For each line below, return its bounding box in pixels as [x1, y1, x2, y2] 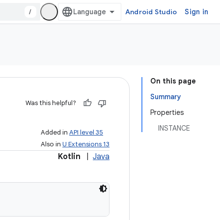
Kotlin [58, 152, 81, 162]
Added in [41, 128, 69, 137]
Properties [150, 108, 184, 117]
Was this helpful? [26, 99, 76, 107]
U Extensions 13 [62, 140, 110, 148]
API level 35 [69, 128, 103, 137]
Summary [150, 92, 181, 101]
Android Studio [125, 7, 177, 16]
